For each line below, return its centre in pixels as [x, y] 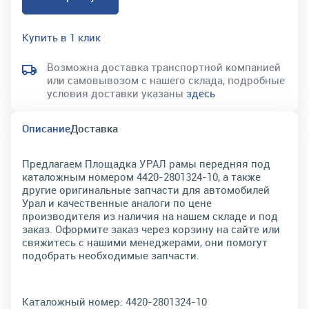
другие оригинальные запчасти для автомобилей [146, 190]
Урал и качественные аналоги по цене [117, 203]
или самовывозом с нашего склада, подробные [166, 80]
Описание [46, 128]
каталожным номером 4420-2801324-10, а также [141, 177]
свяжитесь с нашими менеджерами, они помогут [145, 242]
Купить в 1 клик [61, 37]
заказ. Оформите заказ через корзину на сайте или [151, 229]
